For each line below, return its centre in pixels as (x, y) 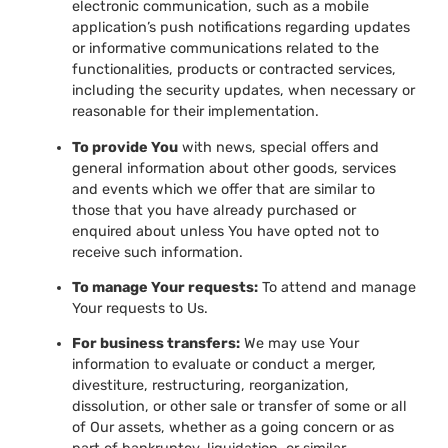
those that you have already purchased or (214, 210)
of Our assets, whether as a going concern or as (233, 428)
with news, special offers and (278, 147)
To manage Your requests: (165, 287)
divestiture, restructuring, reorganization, (210, 386)
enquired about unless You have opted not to (225, 231)
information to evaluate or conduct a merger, (224, 365)
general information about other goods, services (234, 168)
